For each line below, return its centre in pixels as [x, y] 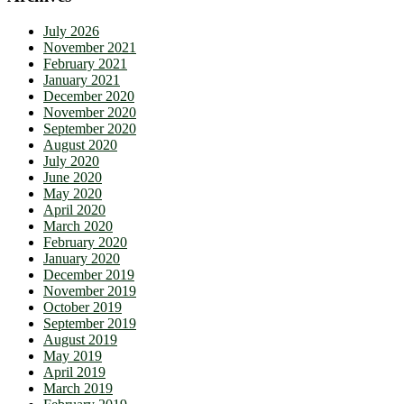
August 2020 [80, 145]
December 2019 [89, 275]
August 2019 [80, 340]
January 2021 [82, 80]
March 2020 [78, 226]
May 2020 [73, 194]
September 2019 [90, 324]
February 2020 [85, 243]
